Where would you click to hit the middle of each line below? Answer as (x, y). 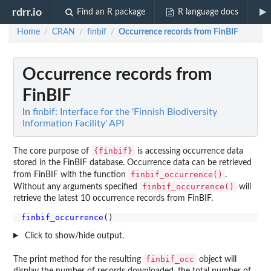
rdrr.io (27, 12)
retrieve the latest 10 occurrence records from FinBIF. (113, 198)
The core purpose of (52, 151)
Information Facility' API (73, 123)
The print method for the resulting (78, 260)
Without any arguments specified (77, 187)
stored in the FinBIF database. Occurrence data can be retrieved (132, 163)
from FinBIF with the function (71, 175)
